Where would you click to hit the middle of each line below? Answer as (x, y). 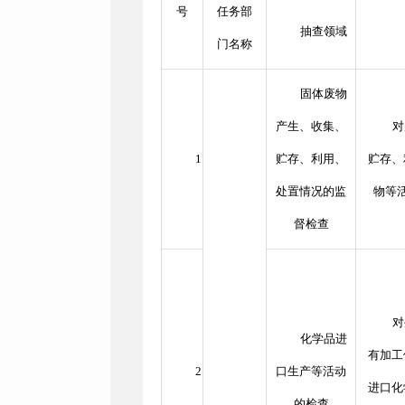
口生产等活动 (311, 371)
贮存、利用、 (311, 159)
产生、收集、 (311, 126)
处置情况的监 (311, 191)
